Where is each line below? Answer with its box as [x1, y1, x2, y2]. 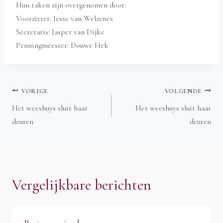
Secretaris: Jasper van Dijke [16, 26, 105, 37]
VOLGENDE [164, 87, 202, 95]
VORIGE [21, 87, 48, 95]
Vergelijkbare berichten [12, 175, 151, 194]
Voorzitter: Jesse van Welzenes [16, 13, 113, 23]
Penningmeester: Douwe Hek [16, 40, 109, 50]
